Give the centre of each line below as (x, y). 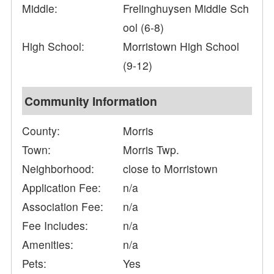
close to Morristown (171, 169)
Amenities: (48, 245)
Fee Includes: (55, 226)
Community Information (91, 101)
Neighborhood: (58, 169)
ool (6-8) (144, 28)
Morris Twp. (151, 150)
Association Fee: (63, 207)
